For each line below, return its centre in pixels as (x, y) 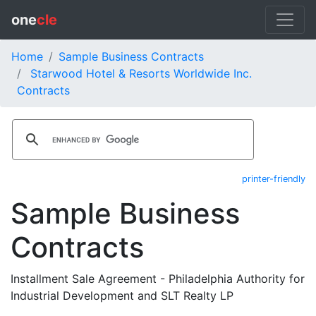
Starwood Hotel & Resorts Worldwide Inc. (141, 73)
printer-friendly (274, 179)
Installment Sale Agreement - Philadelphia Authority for (158, 279)
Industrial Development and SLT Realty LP (122, 296)
